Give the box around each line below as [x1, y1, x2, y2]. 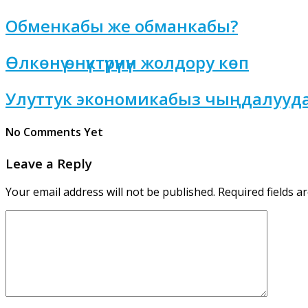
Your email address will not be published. [5, 184, 215, 200]
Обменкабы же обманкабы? [5, 14, 238, 38]
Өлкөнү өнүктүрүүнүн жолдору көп [5, 51, 249, 74]
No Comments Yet [5, 124, 103, 140]
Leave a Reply [5, 154, 92, 172]
